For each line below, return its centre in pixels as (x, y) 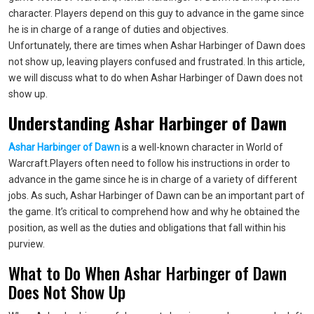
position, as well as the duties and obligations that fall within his (147, 228)
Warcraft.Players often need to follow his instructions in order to (149, 163)
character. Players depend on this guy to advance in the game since (156, 13)
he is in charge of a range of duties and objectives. (118, 29)
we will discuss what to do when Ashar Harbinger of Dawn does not (156, 78)
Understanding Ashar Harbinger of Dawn (148, 123)
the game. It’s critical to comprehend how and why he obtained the (154, 212)
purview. (27, 244)
